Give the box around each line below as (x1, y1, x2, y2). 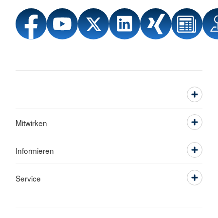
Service (16, 173, 41, 184)
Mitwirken (16, 117, 47, 128)
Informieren (16, 145, 54, 156)
